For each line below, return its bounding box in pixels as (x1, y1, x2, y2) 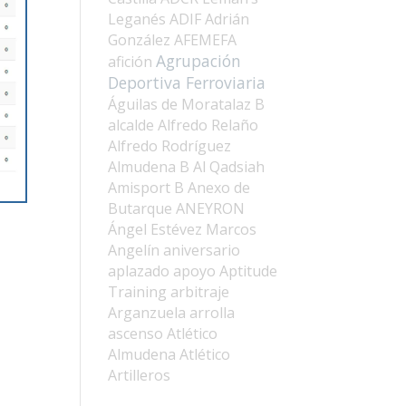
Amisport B (108, 177, 185, 198)
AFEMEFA (174, 29, 237, 50)
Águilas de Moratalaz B (108, 93, 266, 114)
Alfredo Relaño (158, 114, 259, 135)
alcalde (108, 114, 155, 135)
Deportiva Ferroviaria (108, 71, 266, 93)
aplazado (108, 260, 170, 281)
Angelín (108, 239, 160, 260)
